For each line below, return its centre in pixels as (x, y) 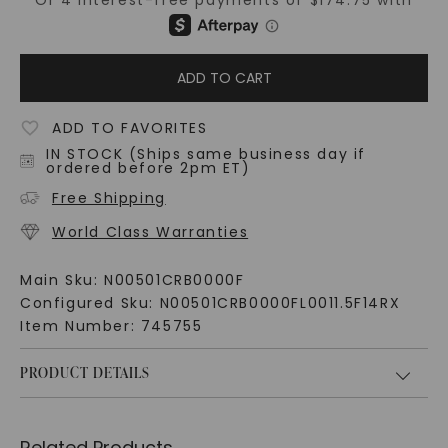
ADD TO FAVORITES (129, 128)
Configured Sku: (89, 303)
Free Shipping (108, 198)
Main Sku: (61, 280)
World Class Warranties (150, 232)
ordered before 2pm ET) (148, 168)
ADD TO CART (224, 78)
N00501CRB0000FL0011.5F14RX (280, 303)
